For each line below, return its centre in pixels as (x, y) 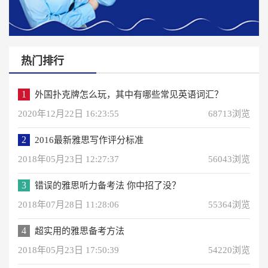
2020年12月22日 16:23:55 (68, 113)
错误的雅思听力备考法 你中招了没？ (108, 185)
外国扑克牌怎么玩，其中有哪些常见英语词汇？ (129, 94)
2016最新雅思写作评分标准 (89, 140)
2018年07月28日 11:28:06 (68, 204)
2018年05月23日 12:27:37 (68, 159)
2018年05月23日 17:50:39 (68, 250)
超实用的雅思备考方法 (80, 231)
